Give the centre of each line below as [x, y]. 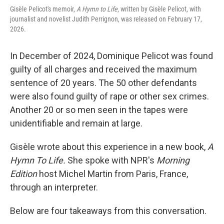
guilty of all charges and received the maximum [103, 69]
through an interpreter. [54, 187]
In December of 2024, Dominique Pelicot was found [111, 55]
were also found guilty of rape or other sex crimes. [109, 96]
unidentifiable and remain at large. [76, 123]
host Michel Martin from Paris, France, [112, 173]
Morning [172, 160]
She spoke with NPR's [111, 160]
